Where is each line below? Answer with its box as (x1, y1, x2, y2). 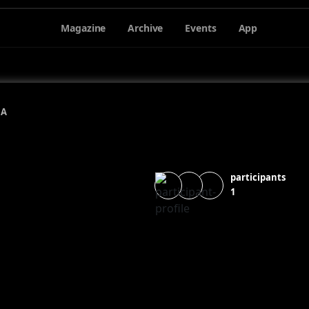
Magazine (61, 21, 106, 34)
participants (230, 171, 286, 183)
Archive (128, 21, 163, 34)
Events (185, 21, 217, 34)
